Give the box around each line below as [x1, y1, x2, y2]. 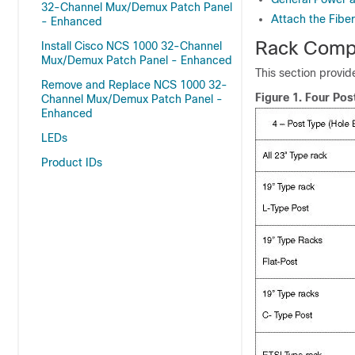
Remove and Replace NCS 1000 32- [41, 78, 227, 91]
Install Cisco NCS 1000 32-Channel [41, 40, 222, 52]
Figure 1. [255, 91, 305, 104]
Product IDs [41, 156, 102, 169]
